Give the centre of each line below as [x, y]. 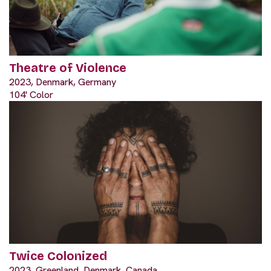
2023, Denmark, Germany [63, 82]
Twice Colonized [58, 256]
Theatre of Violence [68, 68]
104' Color [31, 95]
